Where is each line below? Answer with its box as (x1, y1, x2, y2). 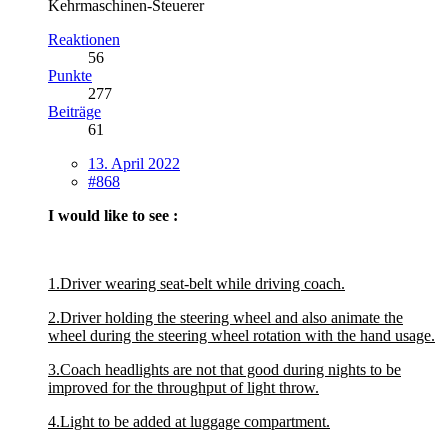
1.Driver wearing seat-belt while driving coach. (48, 275, 345, 292)
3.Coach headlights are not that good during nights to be (48, 361, 401, 378)
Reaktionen (48, 31, 120, 48)
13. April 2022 (88, 155, 180, 172)
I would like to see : (48, 207, 178, 224)
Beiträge (48, 103, 101, 120)
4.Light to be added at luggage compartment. (48, 413, 330, 430)
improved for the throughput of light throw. (48, 379, 319, 396)
